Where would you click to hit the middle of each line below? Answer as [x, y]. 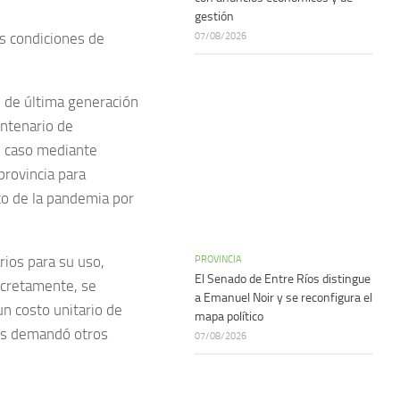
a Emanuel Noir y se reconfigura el [283, 298]
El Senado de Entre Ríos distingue [283, 279]
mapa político [229, 317]
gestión [214, 17]
